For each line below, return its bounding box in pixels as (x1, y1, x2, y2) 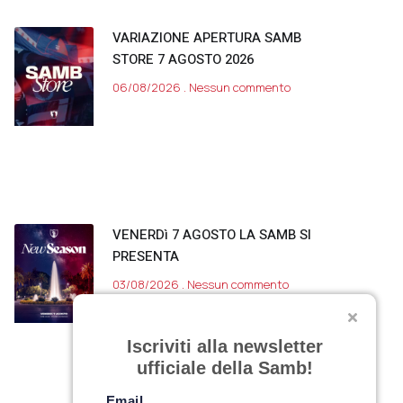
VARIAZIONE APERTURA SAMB (112, 28, 301, 49)
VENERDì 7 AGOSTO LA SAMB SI (112, 225, 311, 246)
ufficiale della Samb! (136, 358, 313, 378)
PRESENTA (112, 246, 179, 267)
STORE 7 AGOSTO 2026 (112, 49, 254, 70)
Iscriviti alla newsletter (126, 336, 323, 356)
